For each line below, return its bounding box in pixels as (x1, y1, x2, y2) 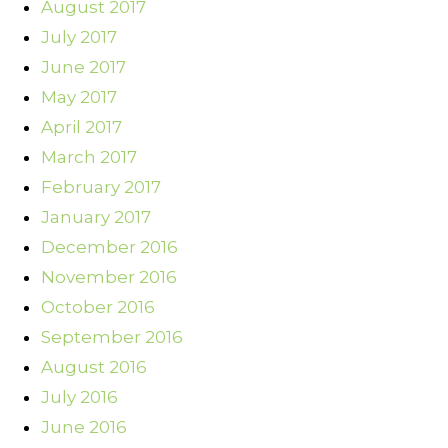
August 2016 (41, 357, 147, 378)
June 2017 (41, 57, 126, 78)
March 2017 (41, 147, 137, 168)
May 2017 (41, 87, 117, 108)
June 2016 (41, 417, 127, 438)
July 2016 (41, 387, 118, 408)
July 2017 (41, 27, 117, 48)
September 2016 (41, 327, 183, 348)
